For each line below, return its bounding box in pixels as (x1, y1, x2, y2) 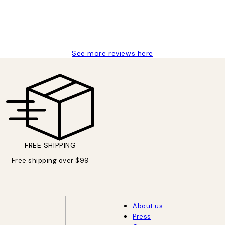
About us (132, 202, 163, 211)
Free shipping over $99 (11, 156, 89, 165)
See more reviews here (72, 49, 153, 58)
